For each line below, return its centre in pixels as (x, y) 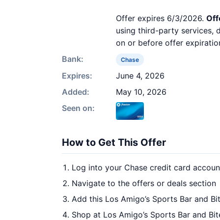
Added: (76, 92)
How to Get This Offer (114, 142)
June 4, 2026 (140, 76)
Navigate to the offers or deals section (144, 183)
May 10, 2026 (141, 92)
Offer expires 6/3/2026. (161, 18)
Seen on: (78, 108)
